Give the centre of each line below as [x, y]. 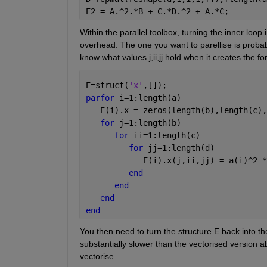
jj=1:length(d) [181, 148]
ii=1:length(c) [167, 136]
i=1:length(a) [150, 98]
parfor [102, 98]
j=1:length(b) [150, 123]
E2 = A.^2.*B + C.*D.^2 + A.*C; [157, 12]
